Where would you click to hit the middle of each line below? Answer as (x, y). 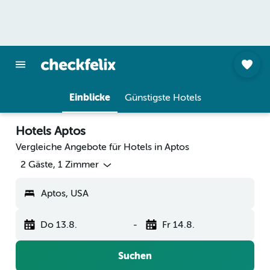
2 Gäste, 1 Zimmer (60, 165)
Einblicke (89, 97)
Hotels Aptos (51, 131)
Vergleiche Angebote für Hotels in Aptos (102, 147)
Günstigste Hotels (163, 98)
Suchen (135, 256)
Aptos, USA (65, 194)
